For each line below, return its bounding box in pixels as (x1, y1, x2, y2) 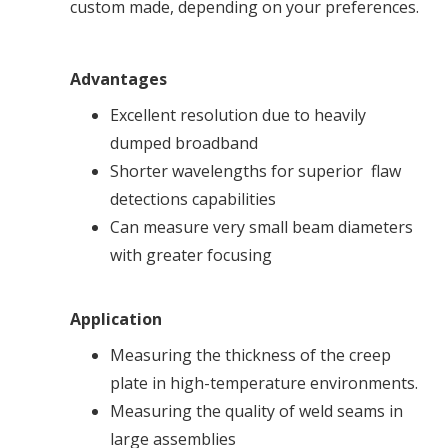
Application (70, 308, 162, 331)
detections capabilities (110, 188, 276, 211)
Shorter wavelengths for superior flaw (110, 160, 401, 183)
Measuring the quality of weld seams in (110, 400, 403, 423)
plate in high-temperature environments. (110, 372, 422, 395)
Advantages (70, 68, 167, 91)
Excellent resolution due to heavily (110, 104, 366, 127)
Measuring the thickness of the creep (110, 344, 391, 367)
